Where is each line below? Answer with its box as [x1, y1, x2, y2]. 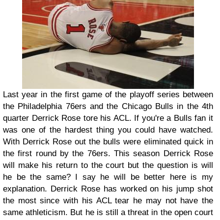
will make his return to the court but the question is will [3, 160, 213, 170]
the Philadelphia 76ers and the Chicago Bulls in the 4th [3, 101, 213, 111]
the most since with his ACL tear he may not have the [3, 195, 213, 205]
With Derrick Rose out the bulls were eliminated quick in [3, 137, 213, 146]
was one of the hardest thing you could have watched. [3, 125, 213, 135]
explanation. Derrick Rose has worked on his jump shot [3, 184, 213, 193]
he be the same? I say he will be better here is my [3, 172, 213, 182]
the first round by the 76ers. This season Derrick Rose [3, 148, 213, 158]
